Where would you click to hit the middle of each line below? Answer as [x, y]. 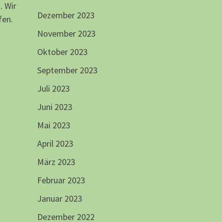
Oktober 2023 [62, 52]
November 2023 [66, 34]
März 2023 [56, 162]
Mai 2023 [54, 125]
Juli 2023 [53, 89]
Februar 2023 [61, 180]
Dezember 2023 [66, 15]
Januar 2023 [59, 199]
